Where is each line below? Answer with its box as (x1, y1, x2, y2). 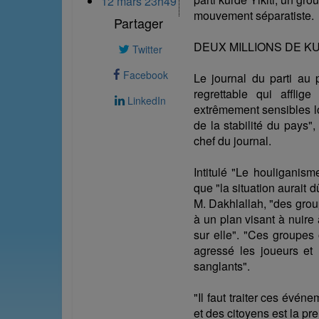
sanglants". (194, 257, 250, 274)
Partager (114, 13, 163, 32)
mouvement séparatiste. (194, 6, 314, 23)
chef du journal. (194, 132, 271, 149)
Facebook (120, 67, 168, 82)
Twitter (130, 41, 162, 56)
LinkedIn (125, 93, 166, 108)
